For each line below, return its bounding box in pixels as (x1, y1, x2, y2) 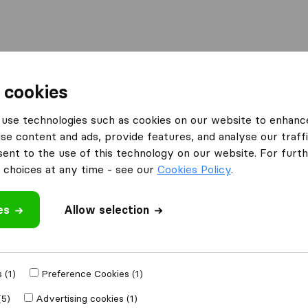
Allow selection (63, 203, 149, 217)
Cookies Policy (157, 162, 231, 176)
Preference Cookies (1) (41, 267, 143, 280)
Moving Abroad (20, 66, 93, 78)
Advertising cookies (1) (35, 292, 137, 305)
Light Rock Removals (5, 249, 114, 263)
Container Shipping (122, 66, 214, 78)
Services (243, 66, 285, 78)
